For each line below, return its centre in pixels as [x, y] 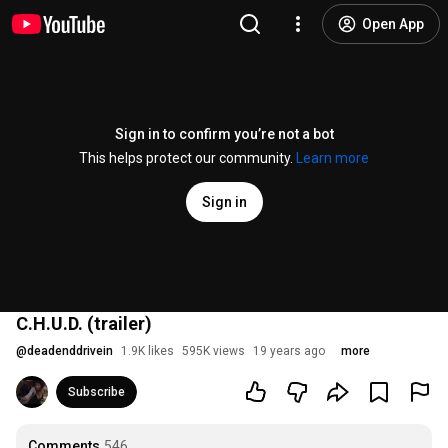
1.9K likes [147, 351]
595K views [213, 351]
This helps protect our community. [187, 158]
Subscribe [96, 392]
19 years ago [289, 351]
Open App [393, 24]
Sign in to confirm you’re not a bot [224, 134]
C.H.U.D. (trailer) [84, 323]
